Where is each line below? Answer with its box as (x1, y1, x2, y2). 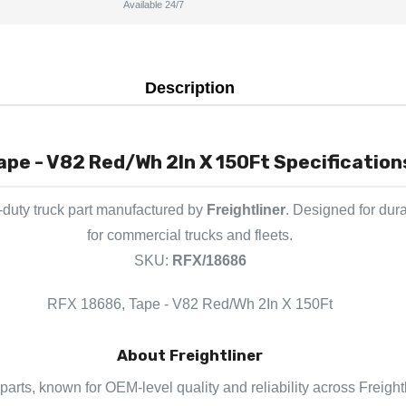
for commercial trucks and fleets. (87, 227, 293, 243)
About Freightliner (117, 345, 263, 364)
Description (145, 79, 235, 97)
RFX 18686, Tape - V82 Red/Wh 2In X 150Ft (47, 295, 333, 312)
